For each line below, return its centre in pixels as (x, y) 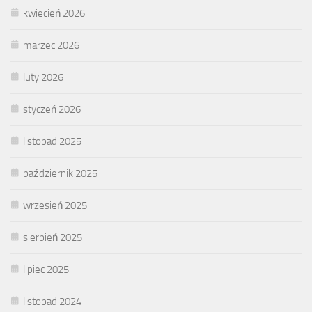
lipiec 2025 (46, 269)
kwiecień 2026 (54, 13)
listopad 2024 (52, 301)
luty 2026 (43, 77)
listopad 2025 (52, 141)
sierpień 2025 (53, 237)
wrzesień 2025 (55, 205)
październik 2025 (60, 173)
